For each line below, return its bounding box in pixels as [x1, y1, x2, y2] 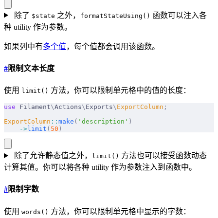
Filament [16, 103, 51, 111]
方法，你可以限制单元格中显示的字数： [49, 207, 191, 216]
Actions [54, 103, 82, 111]
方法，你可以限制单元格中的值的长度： [49, 86, 191, 95]
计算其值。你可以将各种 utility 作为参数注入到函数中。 [4, 163, 197, 172]
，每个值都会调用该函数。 [66, 42, 160, 51]
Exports [86, 103, 113, 111]
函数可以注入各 [150, 11, 207, 19]
